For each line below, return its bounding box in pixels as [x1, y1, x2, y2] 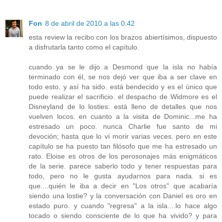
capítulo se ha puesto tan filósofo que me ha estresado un [29, 142, 217, 150]
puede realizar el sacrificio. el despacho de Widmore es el [29, 92, 217, 101]
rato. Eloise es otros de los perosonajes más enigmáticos [29, 152, 217, 160]
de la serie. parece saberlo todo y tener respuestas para [29, 162, 217, 170]
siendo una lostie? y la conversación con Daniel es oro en [29, 191, 217, 200]
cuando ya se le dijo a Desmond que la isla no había [29, 62, 217, 71]
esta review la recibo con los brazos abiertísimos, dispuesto [29, 33, 217, 41]
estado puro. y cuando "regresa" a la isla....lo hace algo [29, 201, 217, 210]
